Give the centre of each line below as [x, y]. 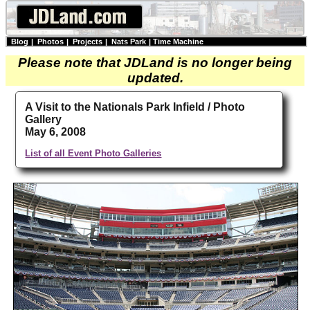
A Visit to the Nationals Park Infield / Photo [135, 107]
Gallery [44, 120]
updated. [155, 78]
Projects [88, 42]
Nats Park [129, 42]
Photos [51, 42]
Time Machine [178, 42]
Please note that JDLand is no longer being [155, 63]
